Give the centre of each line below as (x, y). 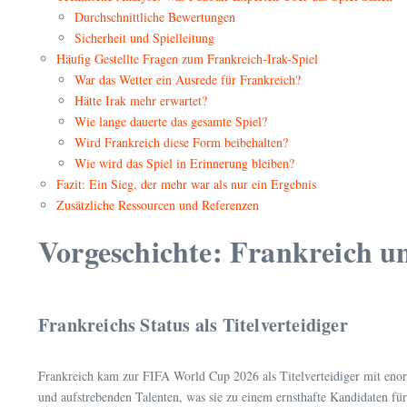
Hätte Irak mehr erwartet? (141, 101)
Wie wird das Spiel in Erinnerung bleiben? (184, 164)
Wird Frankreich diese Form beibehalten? (181, 143)
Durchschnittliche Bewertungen (155, 17)
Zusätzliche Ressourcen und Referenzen (158, 205)
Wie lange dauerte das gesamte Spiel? (171, 122)
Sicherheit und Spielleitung (144, 38)
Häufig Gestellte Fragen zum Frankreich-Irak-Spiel (187, 59)
